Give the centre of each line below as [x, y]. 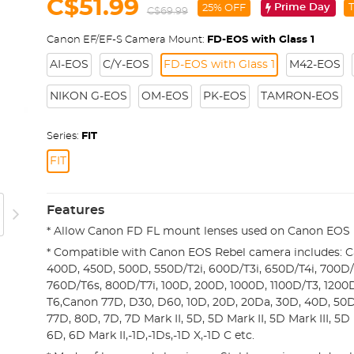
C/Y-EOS [126, 65]
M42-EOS [314, 65]
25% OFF [224, 8]
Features [75, 210]
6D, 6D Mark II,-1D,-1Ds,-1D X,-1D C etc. [150, 335]
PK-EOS [224, 96]
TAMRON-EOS [299, 96]
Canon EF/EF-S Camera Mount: [126, 40]
